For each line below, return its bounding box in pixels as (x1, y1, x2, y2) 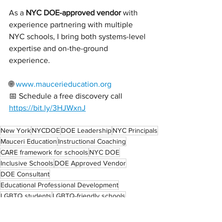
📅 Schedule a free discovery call (9, 92, 124, 101)
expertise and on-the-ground (9, 44, 110, 53)
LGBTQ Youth (73, 203, 115, 211)
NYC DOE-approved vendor (26, 8, 121, 17)
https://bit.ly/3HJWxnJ (9, 104, 86, 112)
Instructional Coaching (58, 137, 126, 146)
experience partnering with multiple (9, 20, 135, 29)
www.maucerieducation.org (16, 80, 111, 89)
